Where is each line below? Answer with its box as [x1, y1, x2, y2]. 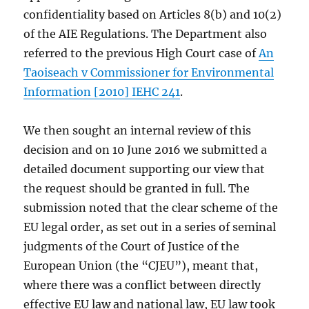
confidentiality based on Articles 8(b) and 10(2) [23, 8, 282, 21]
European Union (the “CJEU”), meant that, [23, 259, 259, 272]
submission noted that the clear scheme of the [23, 201, 279, 215]
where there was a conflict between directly [23, 278, 261, 292]
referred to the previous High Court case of [23, 46, 259, 60]
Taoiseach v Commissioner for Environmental [23, 66, 275, 79]
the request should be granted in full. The [23, 181, 250, 195]
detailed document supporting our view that [23, 162, 266, 176]
